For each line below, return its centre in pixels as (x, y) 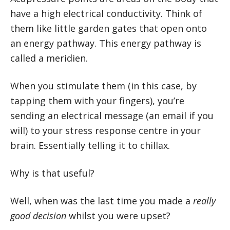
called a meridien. (49, 58)
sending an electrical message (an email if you (112, 115)
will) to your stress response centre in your (106, 130)
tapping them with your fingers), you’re (97, 100)
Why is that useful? (52, 173)
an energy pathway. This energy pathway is (106, 43)
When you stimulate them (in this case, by (103, 85)
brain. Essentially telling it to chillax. (90, 145)
